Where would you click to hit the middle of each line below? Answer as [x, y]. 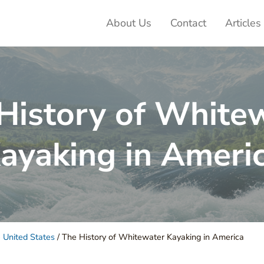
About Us [129, 23]
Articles [243, 23]
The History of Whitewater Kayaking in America [152, 237]
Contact [188, 23]
